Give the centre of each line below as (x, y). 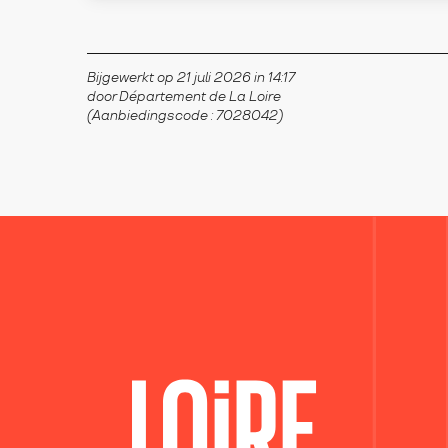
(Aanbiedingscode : (151, 115)
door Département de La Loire (184, 96)
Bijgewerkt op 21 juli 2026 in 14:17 (191, 77)
